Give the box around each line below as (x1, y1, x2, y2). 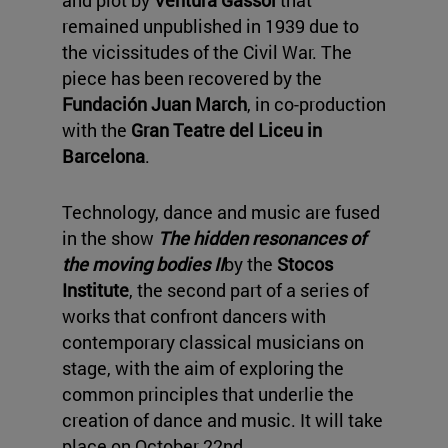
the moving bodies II (62, 252, 224, 277)
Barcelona (62, 144, 145, 169)
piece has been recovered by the (62, 66, 322, 91)
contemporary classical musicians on (62, 330, 364, 355)
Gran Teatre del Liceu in (131, 118, 322, 143)
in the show (62, 226, 158, 251)
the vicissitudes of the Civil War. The (62, 40, 352, 65)
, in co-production (247, 92, 386, 117)
